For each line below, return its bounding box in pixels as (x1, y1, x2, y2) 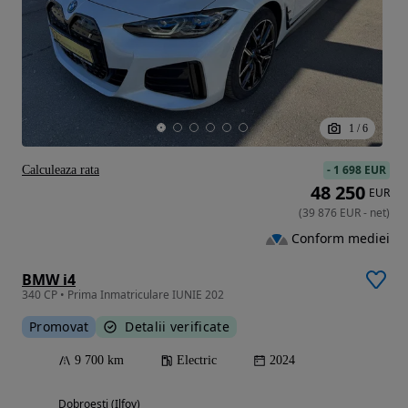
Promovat (29, 318, 89, 336)
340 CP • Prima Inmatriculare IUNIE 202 (22, 287, 224, 303)
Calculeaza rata (22, 163, 99, 178)
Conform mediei (291, 229, 390, 248)
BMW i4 (22, 270, 76, 291)
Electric (177, 353, 217, 368)
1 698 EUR (333, 162, 386, 178)
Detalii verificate (125, 318, 229, 336)
